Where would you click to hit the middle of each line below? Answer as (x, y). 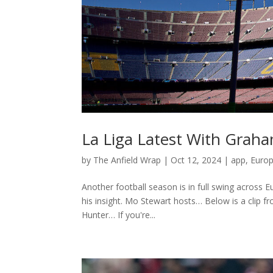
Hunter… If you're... (119, 214)
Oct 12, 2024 (196, 160)
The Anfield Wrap (127, 160)
